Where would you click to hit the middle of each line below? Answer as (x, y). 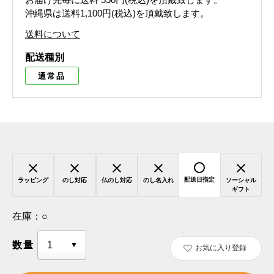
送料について (53, 34)
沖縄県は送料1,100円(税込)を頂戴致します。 (117, 13)
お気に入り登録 (220, 247)
